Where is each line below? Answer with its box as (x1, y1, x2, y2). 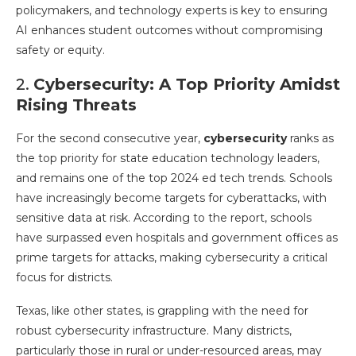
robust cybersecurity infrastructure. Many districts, (16, 323, 292, 338)
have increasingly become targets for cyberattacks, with (16, 191, 327, 205)
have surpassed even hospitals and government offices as (16, 230, 338, 245)
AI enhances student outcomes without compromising (16, 23, 323, 37)
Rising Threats (16, 95, 137, 114)
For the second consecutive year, (16, 131, 203, 145)
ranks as (287, 131, 334, 145)
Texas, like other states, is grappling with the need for (16, 304, 308, 318)
